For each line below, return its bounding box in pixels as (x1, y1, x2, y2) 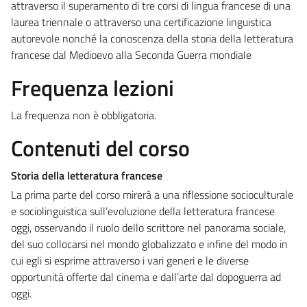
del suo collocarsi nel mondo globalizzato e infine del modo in (11, 235, 288, 252)
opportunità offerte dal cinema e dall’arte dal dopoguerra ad (11, 268, 281, 285)
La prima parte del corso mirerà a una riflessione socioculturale (11, 186, 293, 203)
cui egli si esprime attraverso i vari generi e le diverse (11, 251, 249, 269)
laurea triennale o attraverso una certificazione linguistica (11, 13, 271, 30)
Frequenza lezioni (11, 71, 174, 104)
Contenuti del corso (11, 131, 190, 164)
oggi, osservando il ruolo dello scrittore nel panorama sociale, (11, 219, 286, 236)
